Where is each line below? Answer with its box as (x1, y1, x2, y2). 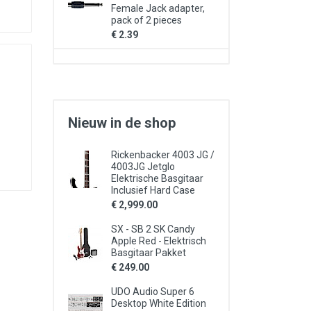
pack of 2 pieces (111, 15, 182, 26)
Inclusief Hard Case (111, 185, 195, 196)
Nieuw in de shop (68, 115, 176, 131)
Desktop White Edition (111, 298, 206, 309)
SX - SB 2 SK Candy (111, 224, 195, 235)
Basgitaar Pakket (111, 247, 186, 258)
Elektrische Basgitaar (111, 173, 203, 184)
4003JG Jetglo (111, 161, 175, 172)
